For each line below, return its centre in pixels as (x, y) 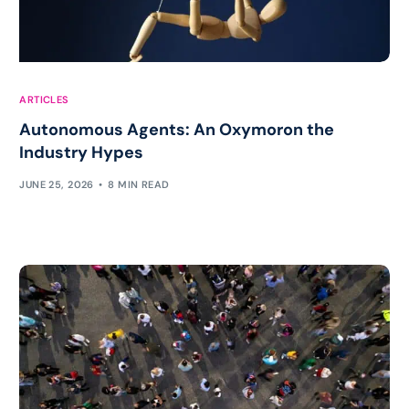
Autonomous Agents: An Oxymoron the (177, 130)
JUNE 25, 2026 (57, 184)
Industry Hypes (82, 153)
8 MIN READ (139, 184)
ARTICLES (44, 100)
